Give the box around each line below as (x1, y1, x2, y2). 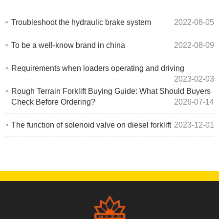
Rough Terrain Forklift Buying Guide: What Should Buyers (11, 87, 211, 96)
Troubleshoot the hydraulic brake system (11, 18, 151, 27)
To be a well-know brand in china (11, 41, 125, 50)
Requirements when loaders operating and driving (11, 64, 184, 73)
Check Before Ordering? (11, 98, 95, 107)
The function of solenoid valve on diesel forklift (11, 121, 171, 130)
